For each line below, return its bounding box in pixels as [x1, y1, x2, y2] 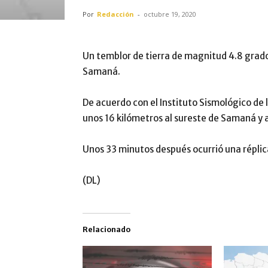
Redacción [97, 10, 134, 19]
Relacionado [83, 225, 130, 234]
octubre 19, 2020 [144, 10, 196, 19]
